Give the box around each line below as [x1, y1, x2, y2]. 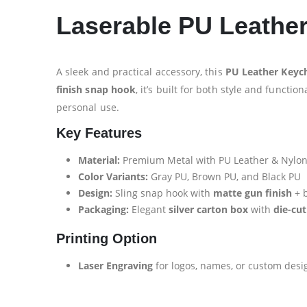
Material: [78, 153, 120, 167]
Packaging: [78, 202, 129, 216]
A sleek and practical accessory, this [56, 64, 225, 78]
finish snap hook [56, 82, 136, 96]
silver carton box [169, 202, 248, 216]
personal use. [56, 100, 119, 114]
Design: [78, 186, 112, 199]
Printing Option [56, 230, 157, 246]
